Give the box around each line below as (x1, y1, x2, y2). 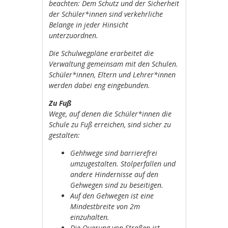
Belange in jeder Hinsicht (49, 19, 129, 30)
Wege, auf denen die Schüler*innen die (49, 108, 172, 119)
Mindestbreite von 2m (70, 201, 140, 211)
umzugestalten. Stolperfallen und (70, 158, 176, 168)
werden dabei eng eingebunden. (49, 80, 151, 90)
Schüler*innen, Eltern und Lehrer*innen (49, 69, 176, 79)
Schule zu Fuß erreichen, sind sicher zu (49, 119, 172, 129)
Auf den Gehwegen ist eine (70, 190, 154, 201)
